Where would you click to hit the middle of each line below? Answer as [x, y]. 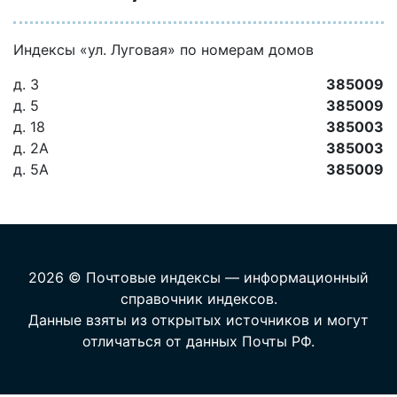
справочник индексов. [198, 299]
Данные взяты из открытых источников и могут [198, 320]
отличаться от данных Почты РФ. [198, 341]
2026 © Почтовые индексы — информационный [198, 277]
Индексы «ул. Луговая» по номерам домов [163, 50]
